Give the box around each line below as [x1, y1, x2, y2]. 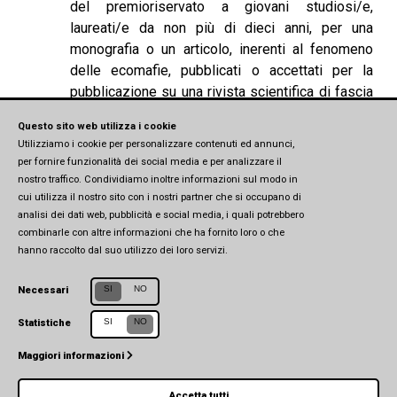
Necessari [18, 284, 68, 296]
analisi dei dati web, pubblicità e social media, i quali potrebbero [18, 209, 304, 221]
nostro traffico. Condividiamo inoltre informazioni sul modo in [18, 174, 298, 185]
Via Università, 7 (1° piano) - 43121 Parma [43, 377, 274, 392]
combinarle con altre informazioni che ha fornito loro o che [18, 227, 284, 238]
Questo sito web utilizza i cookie [18, 121, 176, 132]
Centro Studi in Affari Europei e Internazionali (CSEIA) [43, 323, 354, 339]
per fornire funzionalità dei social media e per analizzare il [18, 156, 282, 167]
